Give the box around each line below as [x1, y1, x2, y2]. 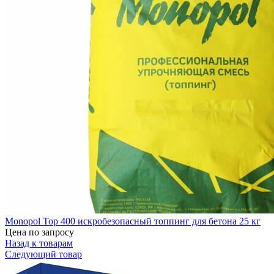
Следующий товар [5, 249, 82, 260]
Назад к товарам [5, 238, 73, 249]
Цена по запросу [5, 227, 74, 238]
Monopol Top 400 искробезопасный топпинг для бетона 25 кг [5, 216, 261, 227]
